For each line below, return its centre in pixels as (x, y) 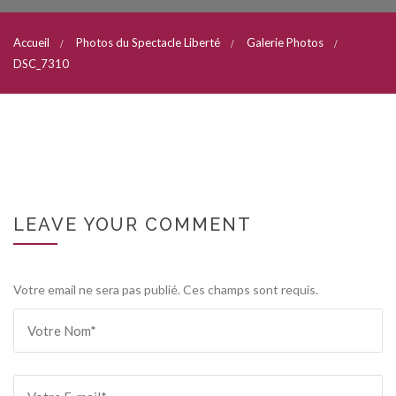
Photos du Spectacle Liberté (148, 42)
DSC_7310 (41, 64)
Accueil (31, 42)
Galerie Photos (285, 42)
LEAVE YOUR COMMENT (133, 225)
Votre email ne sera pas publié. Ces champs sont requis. (166, 289)
